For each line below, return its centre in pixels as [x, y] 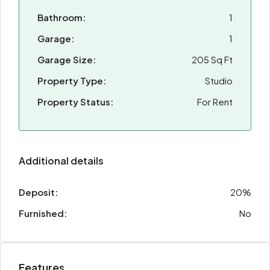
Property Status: [75, 102]
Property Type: [72, 80]
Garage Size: [67, 59]
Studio [219, 80]
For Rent [215, 102]
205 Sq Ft [212, 59]
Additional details [61, 161]
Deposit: [38, 192]
